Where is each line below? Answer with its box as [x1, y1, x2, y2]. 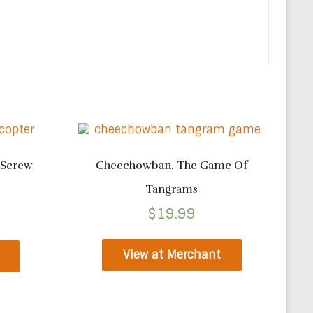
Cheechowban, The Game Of [95, 158, 248, 173]
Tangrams [145, 182, 198, 196]
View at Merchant [122, 247, 221, 262]
